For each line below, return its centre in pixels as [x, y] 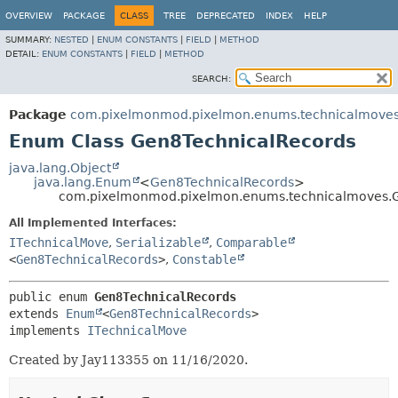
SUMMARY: [30, 40]
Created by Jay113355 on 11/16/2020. [128, 360]
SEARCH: [211, 79]
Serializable [158, 243]
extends [37, 314]
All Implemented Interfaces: [93, 223]
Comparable [251, 243]
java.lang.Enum [83, 182]
